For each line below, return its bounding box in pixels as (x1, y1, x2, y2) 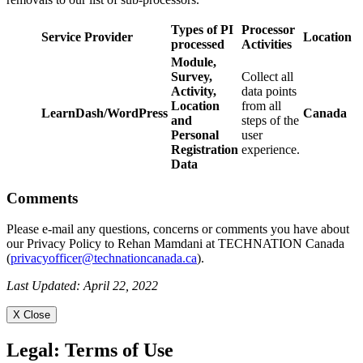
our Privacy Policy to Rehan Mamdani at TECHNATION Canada (6, 237, 344, 251)
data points (241, 84, 297, 98)
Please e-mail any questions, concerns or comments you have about (6, 222, 349, 237)
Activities (241, 37, 292, 51)
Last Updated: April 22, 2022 (6, 279, 158, 293)
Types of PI (171, 23, 233, 36)
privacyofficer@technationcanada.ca (11, 251, 197, 266)
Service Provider (41, 30, 133, 44)
